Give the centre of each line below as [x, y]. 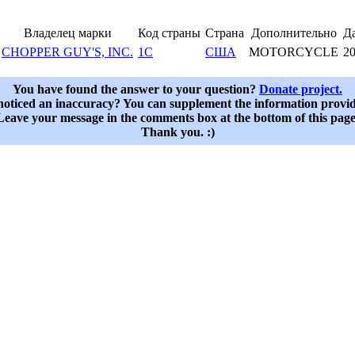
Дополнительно [294, 33]
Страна [225, 33]
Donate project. [301, 90]
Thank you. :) [177, 132]
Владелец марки [67, 33]
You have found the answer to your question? [136, 90]
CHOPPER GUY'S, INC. [67, 52]
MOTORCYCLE [294, 52]
